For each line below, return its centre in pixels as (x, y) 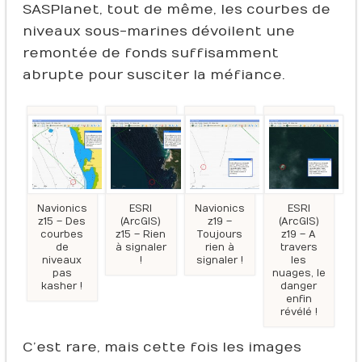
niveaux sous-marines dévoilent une (158, 31)
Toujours (220, 234)
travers (299, 247)
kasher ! (62, 286)
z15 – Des (62, 221)
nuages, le (299, 273)
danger (299, 286)
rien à (220, 247)
